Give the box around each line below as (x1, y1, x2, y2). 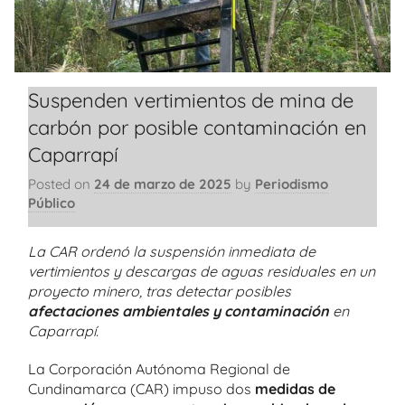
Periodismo (255, 175, 328, 193)
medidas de (255, 379, 335, 398)
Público (28, 194, 75, 212)
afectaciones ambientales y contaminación (28, 301, 329, 320)
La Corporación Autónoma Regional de (28, 359, 290, 378)
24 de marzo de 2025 (94, 175, 231, 193)
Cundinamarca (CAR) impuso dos (28, 379, 255, 398)
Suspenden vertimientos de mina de (28, 87, 353, 113)
